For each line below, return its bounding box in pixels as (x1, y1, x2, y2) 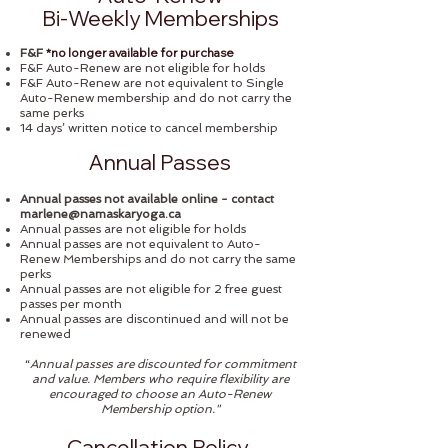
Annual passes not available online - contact (20, 192, 274, 206)
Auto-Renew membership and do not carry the (20, 91, 292, 105)
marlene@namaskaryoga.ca (20, 207, 181, 221)
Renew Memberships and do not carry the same (20, 252, 296, 266)
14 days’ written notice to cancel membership (20, 121, 278, 135)
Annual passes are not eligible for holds (20, 222, 246, 236)
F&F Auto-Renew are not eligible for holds (20, 61, 265, 75)
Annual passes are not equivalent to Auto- (20, 237, 261, 251)
